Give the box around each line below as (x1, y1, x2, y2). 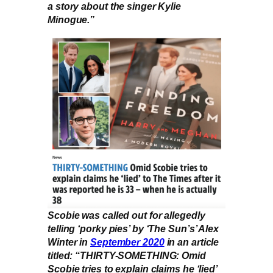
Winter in (48, 236, 91, 247)
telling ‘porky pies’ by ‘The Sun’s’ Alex (48, 223, 219, 234)
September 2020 (90, 236, 165, 247)
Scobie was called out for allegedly (48, 210, 205, 221)
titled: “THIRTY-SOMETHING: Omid (48, 250, 206, 261)
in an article (164, 236, 219, 247)
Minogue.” (48, 13, 95, 25)
